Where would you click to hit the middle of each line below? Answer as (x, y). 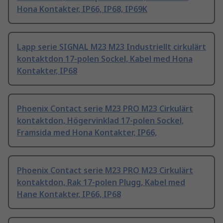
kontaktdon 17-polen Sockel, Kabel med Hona (105, 59)
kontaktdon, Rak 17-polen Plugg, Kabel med (101, 182)
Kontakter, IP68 (47, 71)
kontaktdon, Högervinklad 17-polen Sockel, (100, 121)
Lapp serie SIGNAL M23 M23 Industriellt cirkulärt (111, 47)
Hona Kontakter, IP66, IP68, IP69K (82, 9)
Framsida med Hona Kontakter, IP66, (87, 133)
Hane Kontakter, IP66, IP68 (69, 194)
